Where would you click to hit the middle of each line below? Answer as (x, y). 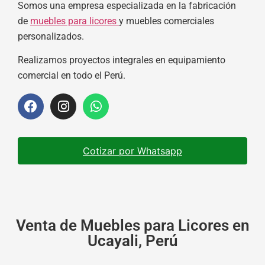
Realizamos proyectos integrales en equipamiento (122, 60)
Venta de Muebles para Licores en (132, 225)
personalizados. (51, 36)
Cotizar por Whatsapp (132, 151)
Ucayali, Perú (132, 240)
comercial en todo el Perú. (72, 76)
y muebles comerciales (167, 21)
